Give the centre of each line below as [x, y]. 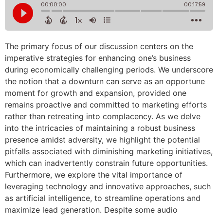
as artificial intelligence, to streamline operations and [103, 198]
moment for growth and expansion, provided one [96, 93]
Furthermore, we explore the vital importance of [94, 175]
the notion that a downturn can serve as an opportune [105, 81]
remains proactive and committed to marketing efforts [106, 105]
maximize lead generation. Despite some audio [91, 210]
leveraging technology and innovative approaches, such [108, 186]
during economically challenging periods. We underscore [109, 70]
